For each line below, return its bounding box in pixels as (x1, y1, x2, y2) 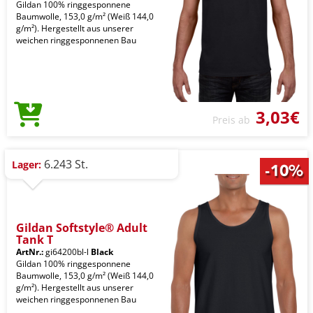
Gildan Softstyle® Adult (16, 219, 147, 235)
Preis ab (212, 112, 256, 126)
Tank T (16, 231, 53, 247)
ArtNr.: (16, 245, 43, 258)
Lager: (12, 157, 41, 171)
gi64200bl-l (43, 245, 91, 258)
